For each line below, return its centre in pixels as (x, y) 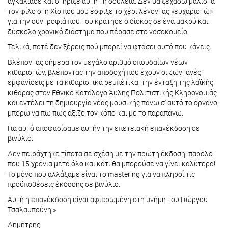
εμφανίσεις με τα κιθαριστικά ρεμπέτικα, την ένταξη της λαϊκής (110, 82)
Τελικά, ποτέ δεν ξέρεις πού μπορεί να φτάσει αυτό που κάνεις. (109, 46)
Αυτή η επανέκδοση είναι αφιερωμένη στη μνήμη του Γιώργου (108, 199)
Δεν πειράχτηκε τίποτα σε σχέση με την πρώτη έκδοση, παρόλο (110, 153)
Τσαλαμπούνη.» (32, 209)
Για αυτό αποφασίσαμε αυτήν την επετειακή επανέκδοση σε (104, 128)
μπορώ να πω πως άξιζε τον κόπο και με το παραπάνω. (95, 112)
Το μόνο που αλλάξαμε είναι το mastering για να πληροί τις (101, 174)
